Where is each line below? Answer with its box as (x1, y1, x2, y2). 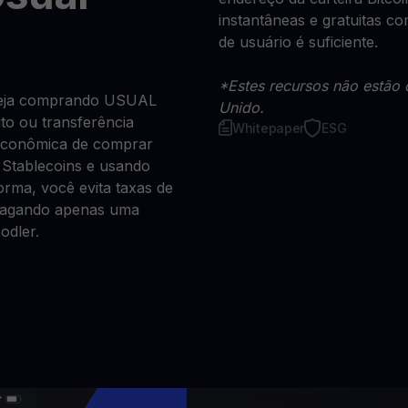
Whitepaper (232, 119, 305, 136)
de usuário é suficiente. (219, 32, 378, 51)
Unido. (219, 97, 264, 117)
